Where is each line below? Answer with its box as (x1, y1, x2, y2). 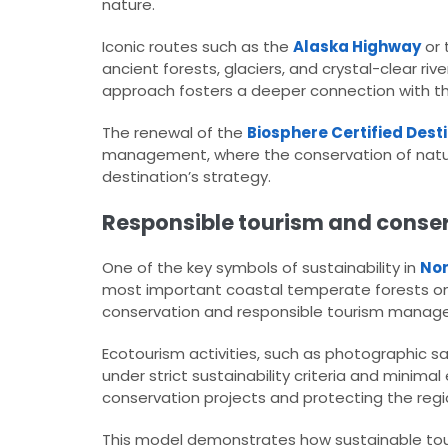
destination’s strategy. (102, 166, 271, 188)
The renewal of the (102, 122, 247, 144)
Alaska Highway (293, 36, 421, 58)
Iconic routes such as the (102, 36, 293, 58)
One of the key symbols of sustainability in (102, 257, 420, 279)
